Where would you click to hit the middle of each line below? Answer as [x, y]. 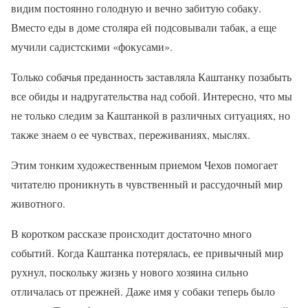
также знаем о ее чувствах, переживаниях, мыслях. [131, 134]
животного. [38, 203]
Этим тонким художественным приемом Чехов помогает [144, 164]
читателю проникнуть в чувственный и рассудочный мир [147, 184]
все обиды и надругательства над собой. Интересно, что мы [152, 96]
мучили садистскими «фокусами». [92, 46]
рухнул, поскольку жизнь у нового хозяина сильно [130, 272]
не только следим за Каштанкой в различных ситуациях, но [151, 115]
